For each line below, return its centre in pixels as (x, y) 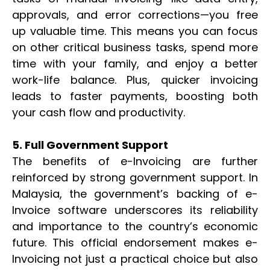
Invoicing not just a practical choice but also (135, 259)
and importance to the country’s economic (135, 226)
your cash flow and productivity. (99, 112)
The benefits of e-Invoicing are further (135, 161)
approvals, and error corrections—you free (135, 14)
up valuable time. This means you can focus (135, 31)
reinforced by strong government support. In (135, 177)
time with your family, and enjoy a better (135, 63)
